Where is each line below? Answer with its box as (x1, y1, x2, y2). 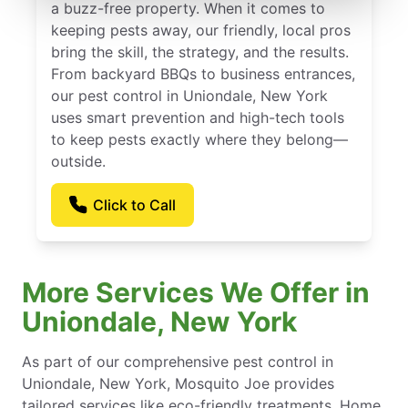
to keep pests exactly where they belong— (51, 129, 348, 148)
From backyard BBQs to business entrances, (51, 64, 355, 83)
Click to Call (93, 195, 177, 214)
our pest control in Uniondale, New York (51, 86, 328, 105)
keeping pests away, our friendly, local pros (51, 20, 351, 39)
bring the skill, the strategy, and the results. (51, 42, 349, 61)
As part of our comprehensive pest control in (22, 352, 333, 371)
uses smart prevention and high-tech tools (51, 107, 344, 127)
